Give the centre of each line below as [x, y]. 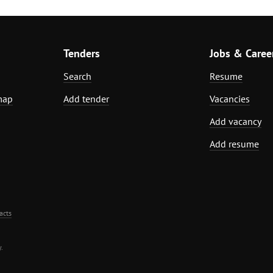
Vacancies [230, 98]
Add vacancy [236, 121]
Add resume [234, 144]
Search [77, 76]
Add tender [86, 98]
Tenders [82, 53]
